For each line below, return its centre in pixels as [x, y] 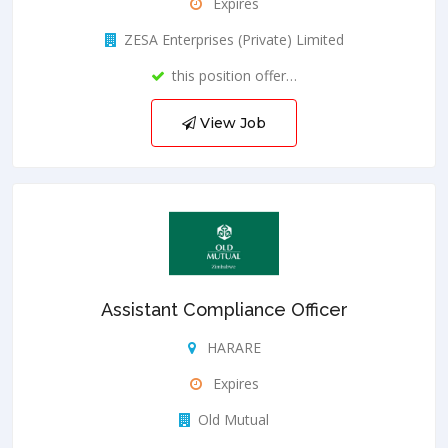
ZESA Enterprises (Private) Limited [233, 39]
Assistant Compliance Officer [224, 310]
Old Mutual [233, 420]
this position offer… [234, 75]
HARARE [231, 348]
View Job [231, 122]
